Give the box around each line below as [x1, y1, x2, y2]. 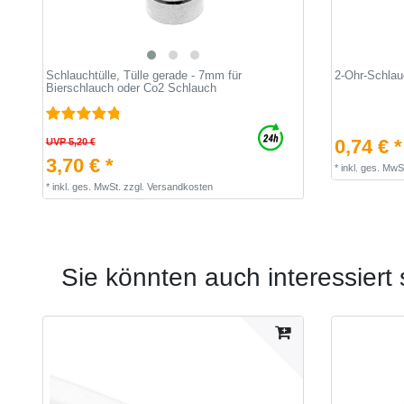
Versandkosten [146, 180, 213, 192]
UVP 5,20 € [45, 135, 96, 147]
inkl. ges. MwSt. [51, 180, 121, 192]
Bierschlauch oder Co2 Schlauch [45, 80, 216, 95]
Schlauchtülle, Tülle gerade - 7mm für [45, 68, 242, 82]
